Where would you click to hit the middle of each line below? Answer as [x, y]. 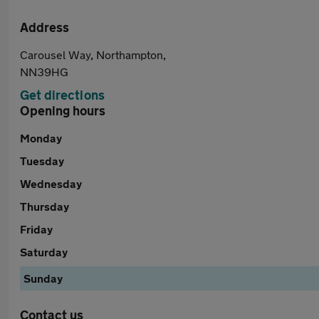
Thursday [45, 206]
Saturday [44, 252]
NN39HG [44, 72]
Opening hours [63, 110]
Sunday [43, 278]
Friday [36, 229]
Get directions [62, 95]
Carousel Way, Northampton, [93, 54]
